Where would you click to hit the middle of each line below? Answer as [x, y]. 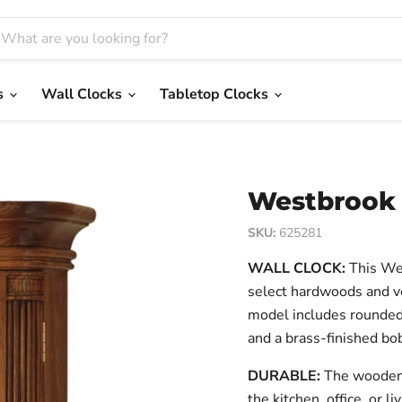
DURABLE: [284, 376]
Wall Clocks [83, 95]
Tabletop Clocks [216, 95]
